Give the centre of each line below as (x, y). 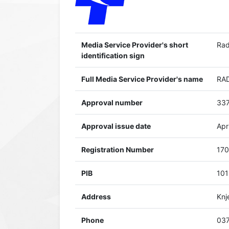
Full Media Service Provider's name (142, 79)
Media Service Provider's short (135, 45)
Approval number (112, 102)
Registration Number (118, 150)
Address (96, 197)
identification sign (113, 55)
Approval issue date (116, 126)
